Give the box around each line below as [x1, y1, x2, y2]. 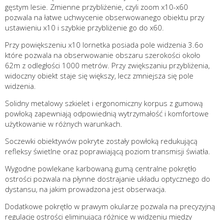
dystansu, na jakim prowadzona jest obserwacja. [5, 184, 166, 194]
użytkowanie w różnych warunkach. [5, 119, 122, 129]
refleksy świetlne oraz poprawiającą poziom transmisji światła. [5, 146, 210, 157]
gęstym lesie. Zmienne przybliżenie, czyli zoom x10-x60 [5, 2, 188, 12]
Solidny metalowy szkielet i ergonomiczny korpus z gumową [5, 98, 203, 109]
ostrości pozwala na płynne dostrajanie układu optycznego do [5, 174, 210, 184]
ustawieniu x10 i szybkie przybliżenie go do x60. [5, 23, 164, 33]
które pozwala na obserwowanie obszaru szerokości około [5, 50, 200, 60]
